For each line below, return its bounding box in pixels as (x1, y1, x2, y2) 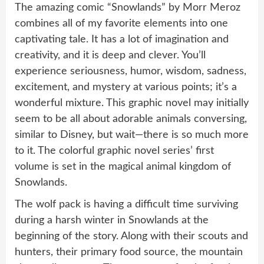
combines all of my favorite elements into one (15, 18, 228, 29)
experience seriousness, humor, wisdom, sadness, (15, 65, 246, 77)
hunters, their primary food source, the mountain (15, 246, 243, 258)
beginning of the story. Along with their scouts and (15, 230, 248, 242)
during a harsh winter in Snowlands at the (15, 214, 209, 226)
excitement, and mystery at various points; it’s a (15, 81, 237, 93)
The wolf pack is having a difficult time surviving (15, 199, 238, 210)
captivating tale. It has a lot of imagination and (15, 34, 229, 45)
